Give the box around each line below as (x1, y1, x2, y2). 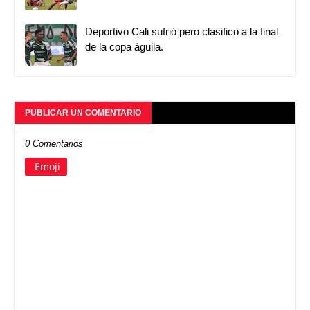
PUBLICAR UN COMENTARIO (25, 107, 141, 118)
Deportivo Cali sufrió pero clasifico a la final (85, 25, 278, 37)
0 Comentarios (25, 138, 83, 149)
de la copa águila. (85, 40, 163, 53)
